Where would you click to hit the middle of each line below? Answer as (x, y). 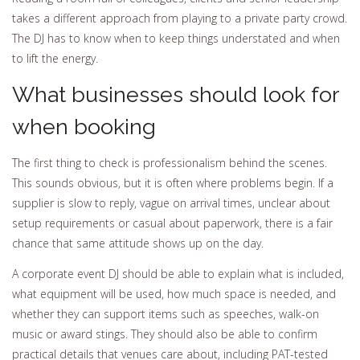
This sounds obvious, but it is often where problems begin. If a (173, 183)
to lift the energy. (55, 59)
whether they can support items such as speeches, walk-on (166, 313)
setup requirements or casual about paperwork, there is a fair (172, 223)
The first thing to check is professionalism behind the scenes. (170, 163)
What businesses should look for (175, 94)
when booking (84, 126)
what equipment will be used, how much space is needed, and (174, 293)
